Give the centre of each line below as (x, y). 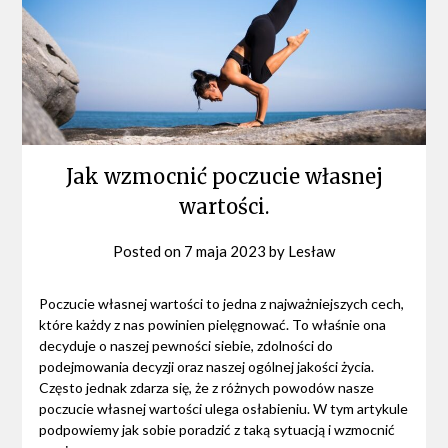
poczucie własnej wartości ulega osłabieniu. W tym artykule (223, 408)
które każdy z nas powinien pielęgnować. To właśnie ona (212, 324)
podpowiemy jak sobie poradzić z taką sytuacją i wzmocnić (216, 429)
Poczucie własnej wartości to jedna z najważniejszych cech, (221, 303)
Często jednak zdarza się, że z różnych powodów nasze (206, 387)
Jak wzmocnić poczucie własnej (224, 176)
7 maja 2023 (225, 250)
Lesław (311, 250)
